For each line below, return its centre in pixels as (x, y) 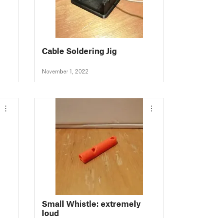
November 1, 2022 (65, 71)
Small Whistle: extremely (91, 203)
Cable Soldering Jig (80, 51)
